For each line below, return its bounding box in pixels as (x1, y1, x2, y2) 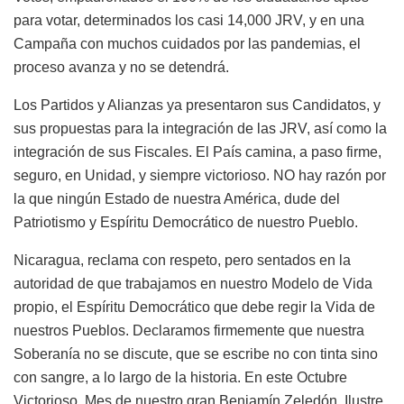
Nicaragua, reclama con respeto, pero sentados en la (14, 252, 351, 269)
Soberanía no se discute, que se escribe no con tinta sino (14, 346, 378, 363)
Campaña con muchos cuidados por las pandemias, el (14, 36, 361, 52)
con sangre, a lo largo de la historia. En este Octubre (14, 370, 347, 386)
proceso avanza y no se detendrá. (14, 60, 229, 76)
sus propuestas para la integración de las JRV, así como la (14, 121, 387, 137)
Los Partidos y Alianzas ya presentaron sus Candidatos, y (14, 97, 381, 114)
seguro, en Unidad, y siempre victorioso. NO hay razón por (14, 168, 386, 184)
